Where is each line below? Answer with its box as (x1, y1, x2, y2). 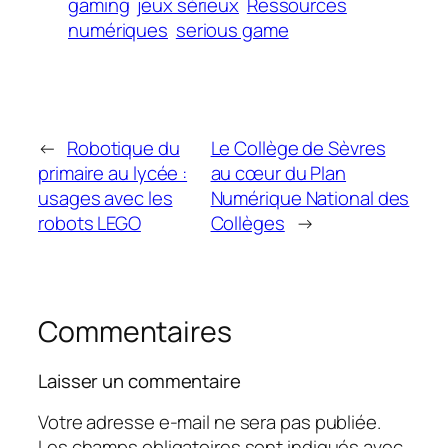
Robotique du (66, 134, 180, 161)
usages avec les (38, 184, 173, 211)
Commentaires (38, 311, 232, 351)
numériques (68, 16, 169, 43)
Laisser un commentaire (38, 368, 241, 395)
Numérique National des (210, 184, 410, 211)
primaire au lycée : (38, 159, 188, 186)
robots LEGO (38, 209, 141, 236)
